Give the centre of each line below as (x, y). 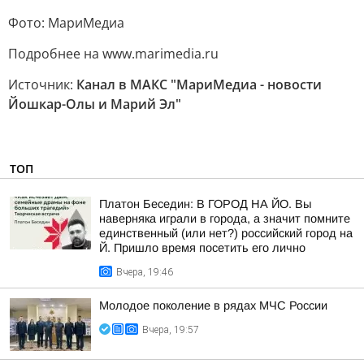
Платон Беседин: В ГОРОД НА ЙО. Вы (205, 204)
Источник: (42, 84)
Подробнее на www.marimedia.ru (113, 54)
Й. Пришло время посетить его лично (202, 248)
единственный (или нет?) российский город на (226, 233)
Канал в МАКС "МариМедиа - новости (199, 84)
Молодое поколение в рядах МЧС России (213, 305)
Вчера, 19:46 (145, 272)
